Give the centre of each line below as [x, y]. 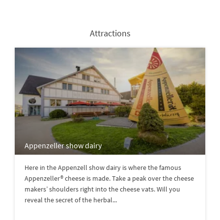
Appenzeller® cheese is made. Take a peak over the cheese [109, 179]
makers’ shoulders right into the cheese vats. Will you [102, 189]
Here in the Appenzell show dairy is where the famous [103, 168]
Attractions [110, 33]
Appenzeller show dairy [63, 146]
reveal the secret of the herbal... [71, 200]
